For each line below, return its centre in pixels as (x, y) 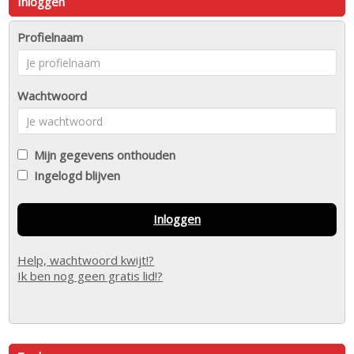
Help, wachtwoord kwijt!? (86, 260)
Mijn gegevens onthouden (102, 155)
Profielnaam (51, 38)
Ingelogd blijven (74, 176)
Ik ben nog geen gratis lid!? (90, 276)
